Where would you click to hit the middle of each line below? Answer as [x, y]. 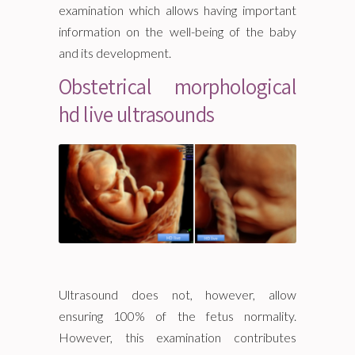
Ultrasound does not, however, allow [177, 294]
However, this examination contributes [177, 337]
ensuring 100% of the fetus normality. [177, 315]
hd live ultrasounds [137, 114]
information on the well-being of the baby [177, 31]
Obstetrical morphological [177, 86]
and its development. [115, 53]
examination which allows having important [177, 10]
